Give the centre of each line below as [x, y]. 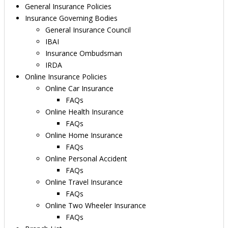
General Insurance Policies [68, 6]
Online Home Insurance [84, 135]
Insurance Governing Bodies [71, 18]
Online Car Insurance [79, 88]
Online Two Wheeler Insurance [96, 205]
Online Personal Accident [86, 159]
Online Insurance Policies [66, 77]
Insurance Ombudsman [84, 53]
